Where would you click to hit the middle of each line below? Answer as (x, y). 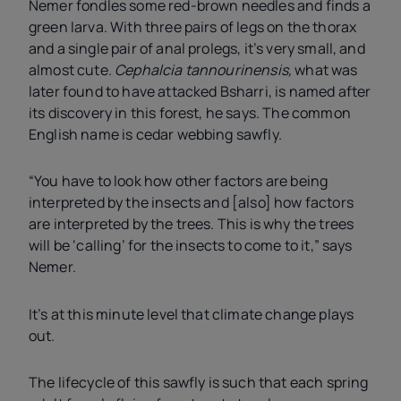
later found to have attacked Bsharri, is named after (200, 91)
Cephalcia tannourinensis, (205, 69)
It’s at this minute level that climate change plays (192, 314)
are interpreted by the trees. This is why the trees (192, 224)
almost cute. (72, 69)
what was (326, 69)
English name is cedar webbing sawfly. (157, 134)
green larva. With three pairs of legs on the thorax (193, 26)
